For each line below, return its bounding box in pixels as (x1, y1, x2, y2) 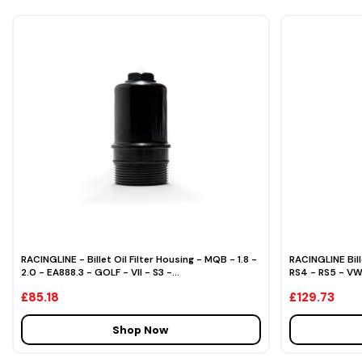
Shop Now (112, 322, 170, 337)
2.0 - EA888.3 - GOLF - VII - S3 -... (21, 265, 179, 279)
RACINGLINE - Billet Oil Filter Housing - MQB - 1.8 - (21, 252, 257, 266)
